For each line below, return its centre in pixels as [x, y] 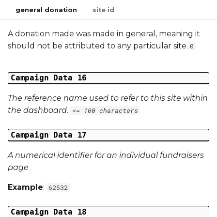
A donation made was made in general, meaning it [104, 33]
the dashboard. [39, 110]
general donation [46, 10]
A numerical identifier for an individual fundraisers [106, 155]
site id [103, 10]
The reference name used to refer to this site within [108, 98]
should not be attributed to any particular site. [98, 46]
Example [25, 187]
